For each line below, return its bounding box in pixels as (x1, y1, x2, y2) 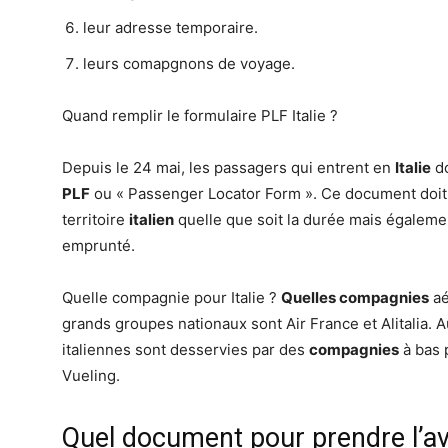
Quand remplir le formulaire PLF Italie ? (62, 106, 338, 125)
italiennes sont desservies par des (62, 340, 309, 359)
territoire (62, 210, 129, 229)
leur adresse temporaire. (83, 18, 258, 37)
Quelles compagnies (281, 288, 429, 307)
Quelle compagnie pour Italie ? (62, 288, 281, 307)
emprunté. (62, 236, 135, 255)
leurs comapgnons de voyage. (83, 54, 295, 73)
